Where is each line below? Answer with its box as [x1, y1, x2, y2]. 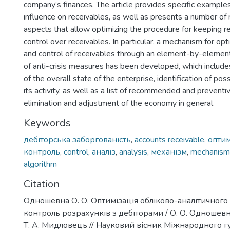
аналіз [92, 146, 116, 158]
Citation [24, 177, 60, 191]
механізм [151, 146, 187, 158]
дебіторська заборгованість [24, 134, 131, 145]
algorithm [24, 159, 57, 170]
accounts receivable [135, 134, 204, 145]
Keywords [24, 116, 71, 130]
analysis [119, 146, 147, 158]
